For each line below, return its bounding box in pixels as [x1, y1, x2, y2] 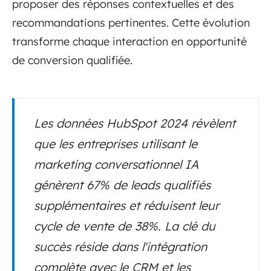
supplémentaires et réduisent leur [34, 198, 219, 214]
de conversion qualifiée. [12, 53, 132, 68]
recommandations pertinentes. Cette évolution [12, 16, 250, 30]
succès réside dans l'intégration [34, 239, 207, 255]
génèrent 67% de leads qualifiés [34, 177, 211, 193]
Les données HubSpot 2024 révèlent [34, 116, 235, 131]
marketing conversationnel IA [34, 157, 198, 172]
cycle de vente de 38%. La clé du [34, 218, 215, 234]
